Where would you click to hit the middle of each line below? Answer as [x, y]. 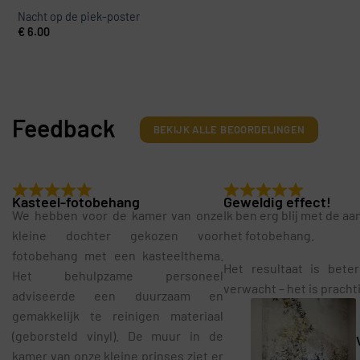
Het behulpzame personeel [118, 275]
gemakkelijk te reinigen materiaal [118, 315]
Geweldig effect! [277, 201]
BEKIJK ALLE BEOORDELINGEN [229, 129]
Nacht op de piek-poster [78, 16]
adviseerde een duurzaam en [118, 295]
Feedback [64, 127]
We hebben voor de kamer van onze [118, 215]
